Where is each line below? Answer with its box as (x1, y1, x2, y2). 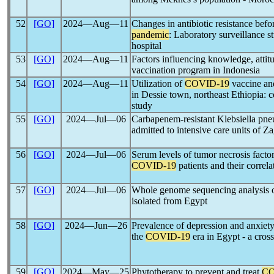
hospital (131, 40, 161, 51)
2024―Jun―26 (64, 220, 127, 231)
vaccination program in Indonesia (131, 65, 260, 75)
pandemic (131, 29, 169, 40)
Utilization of (131, 78, 185, 89)
